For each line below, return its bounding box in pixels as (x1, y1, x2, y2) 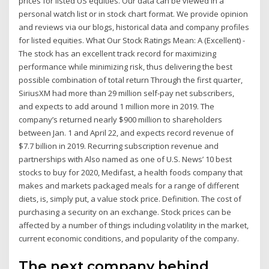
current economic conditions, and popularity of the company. (19, 233, 240, 244)
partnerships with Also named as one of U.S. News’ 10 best (19, 154, 232, 165)
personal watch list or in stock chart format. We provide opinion (19, 8, 249, 20)
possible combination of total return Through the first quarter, (19, 74, 243, 86)
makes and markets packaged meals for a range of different (19, 180, 240, 192)
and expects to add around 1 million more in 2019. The (19, 101, 215, 112)
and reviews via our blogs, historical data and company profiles (19, 22, 250, 33)
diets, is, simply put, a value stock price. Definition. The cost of (19, 193, 242, 205)
